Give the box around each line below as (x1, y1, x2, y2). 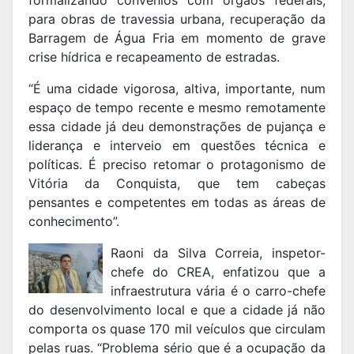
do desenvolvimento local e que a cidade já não (28, 302, 326, 318)
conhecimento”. (28, 213, 119, 230)
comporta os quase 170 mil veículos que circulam (28, 321, 326, 337)
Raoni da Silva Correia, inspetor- (111, 245, 326, 262)
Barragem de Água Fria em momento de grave (28, 30, 326, 47)
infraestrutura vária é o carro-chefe (111, 283, 326, 299)
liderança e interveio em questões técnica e (28, 137, 326, 154)
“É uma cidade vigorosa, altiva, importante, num (28, 81, 326, 97)
